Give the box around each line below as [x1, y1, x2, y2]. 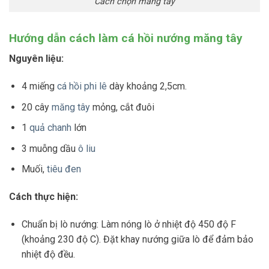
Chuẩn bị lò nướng [21, 218, 97, 230]
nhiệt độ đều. [21, 248, 75, 260]
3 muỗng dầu [21, 142, 76, 154]
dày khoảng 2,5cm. [106, 80, 187, 92]
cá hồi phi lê [54, 80, 107, 92]
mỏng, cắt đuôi [89, 101, 154, 113]
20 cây [21, 101, 49, 113]
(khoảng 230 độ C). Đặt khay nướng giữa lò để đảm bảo [21, 233, 253, 245]
